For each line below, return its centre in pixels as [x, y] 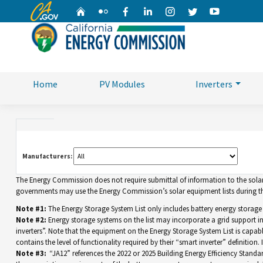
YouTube [237, 11]
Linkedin [171, 11]
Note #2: [31, 220]
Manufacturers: [47, 156]
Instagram [197, 11]
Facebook [151, 11]
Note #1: [31, 209]
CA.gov [45, 8]
